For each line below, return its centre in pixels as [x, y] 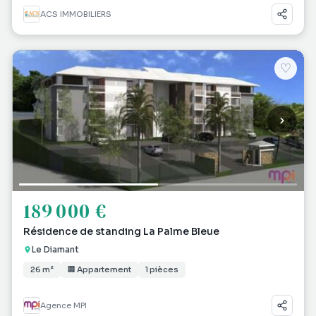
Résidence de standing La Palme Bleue [121, 231]
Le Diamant [55, 249]
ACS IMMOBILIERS [76, 14]
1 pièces [162, 269]
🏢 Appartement [99, 269]
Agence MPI [63, 305]
